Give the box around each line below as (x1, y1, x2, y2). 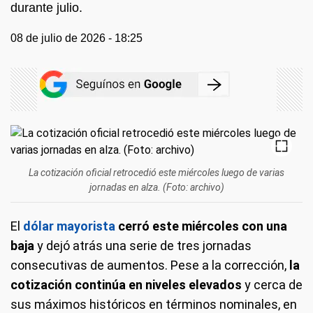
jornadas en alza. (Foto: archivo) (89, 182, 224, 193)
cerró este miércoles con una (115, 219, 287, 233)
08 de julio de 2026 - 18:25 (10, 32, 143, 44)
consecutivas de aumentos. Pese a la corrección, (10, 258, 289, 272)
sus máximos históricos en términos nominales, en (10, 297, 297, 312)
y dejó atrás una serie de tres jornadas (34, 238, 252, 253)
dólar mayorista (23, 219, 115, 233)
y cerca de (245, 277, 303, 292)
